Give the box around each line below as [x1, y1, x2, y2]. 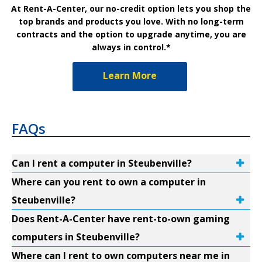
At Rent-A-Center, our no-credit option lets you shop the [11, 2, 251, 14]
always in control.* [91, 41, 171, 53]
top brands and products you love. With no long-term [18, 15, 244, 27]
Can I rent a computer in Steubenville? [12, 156, 192, 170]
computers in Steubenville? [12, 230, 140, 243]
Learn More [103, 68, 157, 82]
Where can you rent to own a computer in [12, 175, 206, 188]
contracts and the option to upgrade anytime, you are [16, 28, 246, 40]
